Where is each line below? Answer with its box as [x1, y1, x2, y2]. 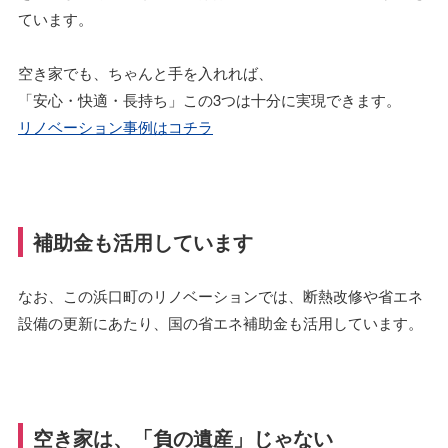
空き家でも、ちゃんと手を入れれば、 [18, 61, 273, 83]
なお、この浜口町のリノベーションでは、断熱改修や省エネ [18, 284, 423, 306]
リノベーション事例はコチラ [18, 115, 213, 137]
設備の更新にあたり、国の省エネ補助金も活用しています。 [18, 311, 423, 333]
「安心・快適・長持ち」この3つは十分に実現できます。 [18, 88, 401, 110]
